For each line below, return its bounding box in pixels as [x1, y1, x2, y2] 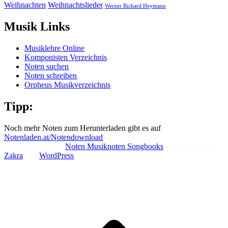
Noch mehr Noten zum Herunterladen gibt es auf [4, 123, 161, 132]
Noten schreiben [24, 71, 77, 80]
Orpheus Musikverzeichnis [24, 80, 110, 90]
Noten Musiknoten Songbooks [65, 141, 163, 151]
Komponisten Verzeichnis [24, 53, 107, 62]
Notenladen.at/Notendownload [4, 132, 103, 141]
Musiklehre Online [24, 44, 84, 53]
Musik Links [4, 20, 70, 34]
